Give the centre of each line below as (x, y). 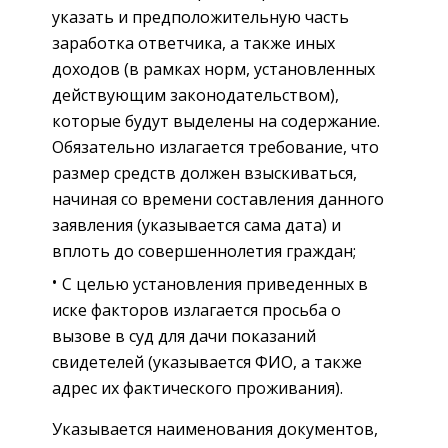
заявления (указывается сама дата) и (196, 224)
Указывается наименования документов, (215, 428)
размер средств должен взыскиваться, (204, 172)
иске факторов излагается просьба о (196, 309)
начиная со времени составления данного (218, 198)
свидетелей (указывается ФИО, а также (207, 361)
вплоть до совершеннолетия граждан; (204, 250)
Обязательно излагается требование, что (215, 146)
